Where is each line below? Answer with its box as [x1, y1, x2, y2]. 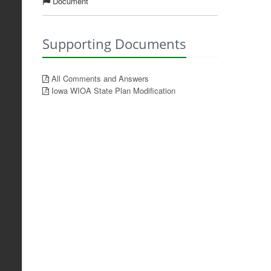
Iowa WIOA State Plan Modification [51, 85, 175, 96]
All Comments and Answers [51, 73, 149, 84]
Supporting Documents [42, 34, 186, 53]
